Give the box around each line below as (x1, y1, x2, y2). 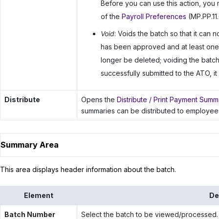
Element (24, 191, 53, 199)
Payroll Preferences (121, 12, 186, 21)
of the (100, 12, 122, 21)
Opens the (81, 95, 117, 104)
